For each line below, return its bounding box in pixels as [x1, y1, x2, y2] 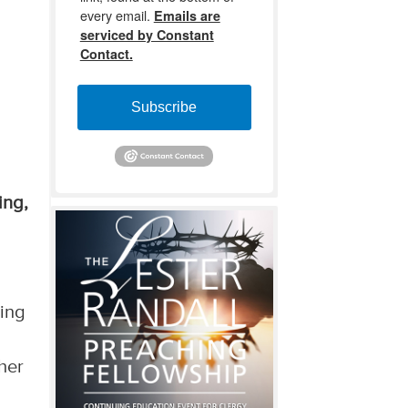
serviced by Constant [79, 25, 214, 44]
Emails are [153, 5, 220, 25]
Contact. [79, 44, 133, 63]
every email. [79, 5, 154, 25]
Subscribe [131, 98, 198, 115]
